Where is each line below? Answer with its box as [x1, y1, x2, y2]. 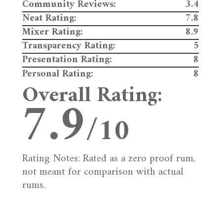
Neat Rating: [22, 10, 76, 28]
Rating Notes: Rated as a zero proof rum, [22, 149, 195, 168]
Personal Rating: [22, 66, 93, 83]
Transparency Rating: [22, 37, 115, 55]
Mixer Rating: [22, 24, 83, 41]
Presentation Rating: [22, 51, 112, 69]
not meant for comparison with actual [22, 163, 184, 182]
